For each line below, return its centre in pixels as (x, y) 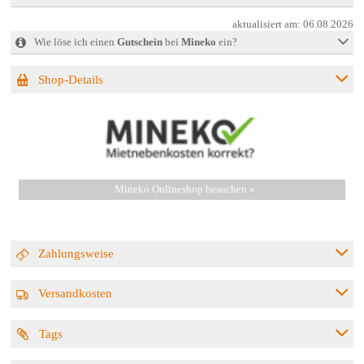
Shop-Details (69, 79)
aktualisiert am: (268, 24)
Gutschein (139, 42)
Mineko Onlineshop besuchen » (184, 190)
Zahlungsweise (75, 253)
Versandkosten (74, 293)
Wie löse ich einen (74, 42)
